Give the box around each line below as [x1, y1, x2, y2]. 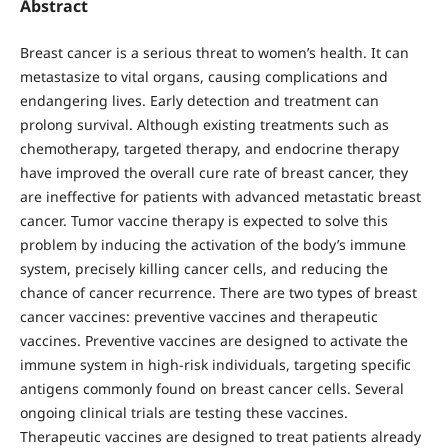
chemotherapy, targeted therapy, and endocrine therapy [19, 139, 399, 159]
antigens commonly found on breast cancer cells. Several [19, 379, 404, 399]
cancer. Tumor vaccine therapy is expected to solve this [19, 211, 388, 231]
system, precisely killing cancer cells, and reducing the [19, 259, 388, 279]
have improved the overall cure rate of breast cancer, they [19, 163, 408, 183]
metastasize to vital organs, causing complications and [19, 67, 388, 87]
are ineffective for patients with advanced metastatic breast [19, 187, 421, 207]
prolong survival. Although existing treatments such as [19, 115, 389, 135]
